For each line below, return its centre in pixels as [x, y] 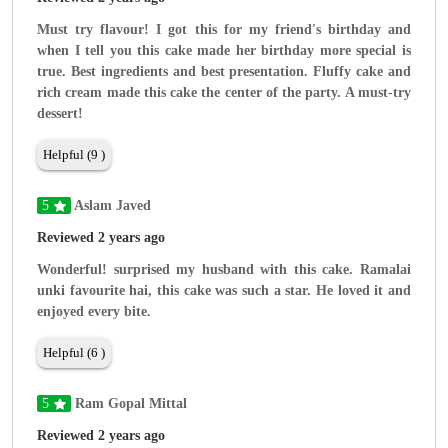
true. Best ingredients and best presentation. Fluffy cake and [224, 72]
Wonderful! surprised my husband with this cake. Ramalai [224, 270]
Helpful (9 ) [74, 155]
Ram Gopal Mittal [129, 404]
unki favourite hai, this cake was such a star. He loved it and [224, 291]
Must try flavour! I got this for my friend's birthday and [224, 30]
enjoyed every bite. [94, 312]
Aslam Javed [111, 206]
